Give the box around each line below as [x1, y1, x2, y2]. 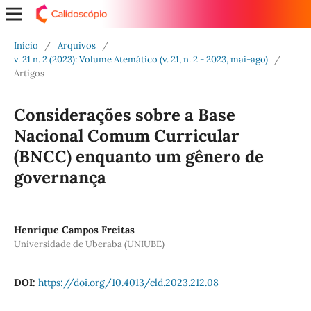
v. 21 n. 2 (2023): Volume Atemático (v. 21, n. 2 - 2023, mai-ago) [13, 53, 268, 65]
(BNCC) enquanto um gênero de [13, 145, 264, 167]
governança [13, 166, 106, 188]
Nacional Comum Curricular [13, 124, 239, 146]
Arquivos [57, 39, 96, 51]
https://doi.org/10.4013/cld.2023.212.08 [37, 276, 219, 289]
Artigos [13, 67, 44, 79]
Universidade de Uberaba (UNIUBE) [13, 237, 165, 250]
